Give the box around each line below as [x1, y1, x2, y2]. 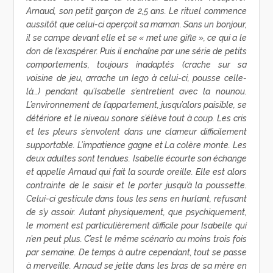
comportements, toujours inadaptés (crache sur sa [26, 60, 247, 70]
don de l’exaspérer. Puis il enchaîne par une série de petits [26, 46, 247, 57]
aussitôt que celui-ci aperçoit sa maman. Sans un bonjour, [26, 19, 247, 30]
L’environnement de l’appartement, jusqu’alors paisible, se [26, 100, 247, 110]
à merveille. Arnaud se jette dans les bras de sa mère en [26, 261, 247, 271]
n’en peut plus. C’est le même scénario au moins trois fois [26, 234, 247, 244]
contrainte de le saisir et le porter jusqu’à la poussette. [26, 180, 247, 191]
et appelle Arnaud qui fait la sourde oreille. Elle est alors [26, 167, 247, 177]
